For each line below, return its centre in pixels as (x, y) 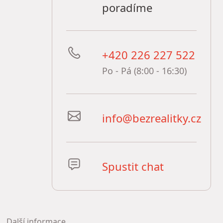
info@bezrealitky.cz (152, 118)
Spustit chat (133, 167)
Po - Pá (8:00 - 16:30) (144, 71)
